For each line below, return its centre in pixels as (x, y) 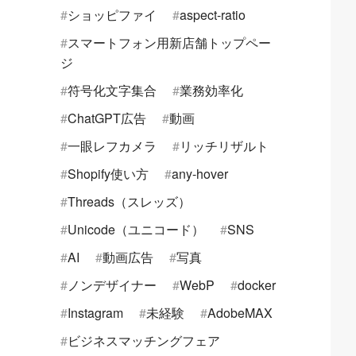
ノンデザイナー (112, 285)
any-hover (200, 174)
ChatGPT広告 (107, 118)
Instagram (95, 313)
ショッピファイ (112, 15)
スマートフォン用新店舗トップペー (169, 43)
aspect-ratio (213, 15)
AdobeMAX (240, 313)
